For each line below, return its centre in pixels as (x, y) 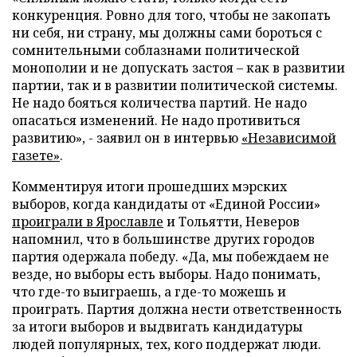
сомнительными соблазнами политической (156, 50)
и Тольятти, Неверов (231, 222)
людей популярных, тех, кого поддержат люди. (167, 344)
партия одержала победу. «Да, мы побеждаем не (171, 257)
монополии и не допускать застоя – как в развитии (178, 68)
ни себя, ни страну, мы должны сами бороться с (167, 33)
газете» (36, 155)
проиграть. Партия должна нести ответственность (177, 309)
